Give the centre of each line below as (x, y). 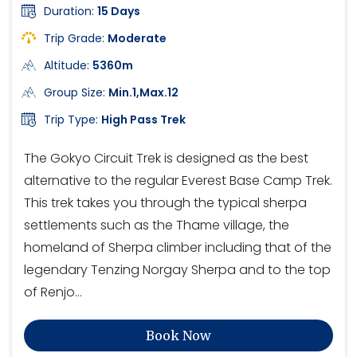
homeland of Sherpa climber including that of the (178, 247)
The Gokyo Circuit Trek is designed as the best (166, 158)
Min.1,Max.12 (143, 92)
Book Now (178, 335)
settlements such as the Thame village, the (157, 225)
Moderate (137, 38)
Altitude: (68, 65)
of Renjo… (53, 292)
